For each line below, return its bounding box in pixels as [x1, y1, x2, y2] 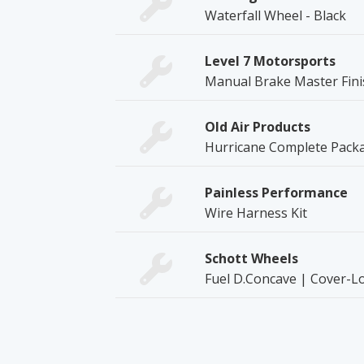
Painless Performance [205, 183, 348, 201]
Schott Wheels [205, 249, 298, 267]
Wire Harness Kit [205, 203, 307, 222]
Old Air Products [205, 117, 310, 136]
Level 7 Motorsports [205, 51, 336, 70]
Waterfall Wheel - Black [205, 6, 346, 24]
